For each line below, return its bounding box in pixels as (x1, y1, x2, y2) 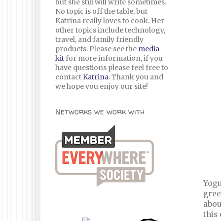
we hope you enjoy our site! (55, 82, 148, 91)
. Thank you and (109, 73, 163, 81)
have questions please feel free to (55, 63, 168, 72)
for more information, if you (64, 54, 163, 63)
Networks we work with (55, 106, 145, 117)
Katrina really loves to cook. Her (55, 16, 164, 25)
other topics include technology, (55, 26, 165, 35)
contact (55, 73, 83, 81)
